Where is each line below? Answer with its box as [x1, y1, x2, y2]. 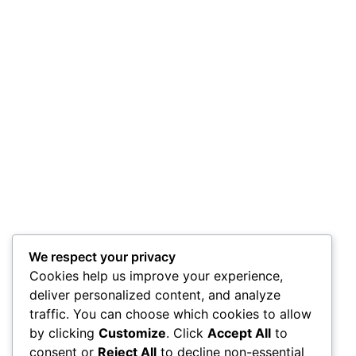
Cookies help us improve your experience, [29, 267, 283, 284]
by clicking [29, 324, 99, 341]
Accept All [207, 324, 271, 341]
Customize [99, 324, 166, 341]
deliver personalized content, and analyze [29, 286, 281, 303]
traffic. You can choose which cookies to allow [29, 305, 311, 322]
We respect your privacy [29, 248, 176, 265]
